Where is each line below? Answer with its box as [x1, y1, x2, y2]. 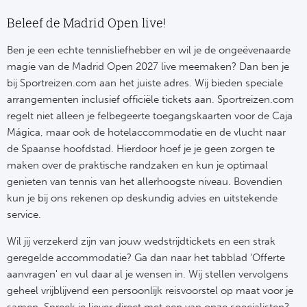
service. [7, 208, 42, 221]
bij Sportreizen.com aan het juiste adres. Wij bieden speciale [7, 77, 284, 90]
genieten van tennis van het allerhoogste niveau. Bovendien [7, 175, 283, 188]
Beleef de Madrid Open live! [7, 14, 167, 32]
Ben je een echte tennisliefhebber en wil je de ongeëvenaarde [7, 44, 291, 57]
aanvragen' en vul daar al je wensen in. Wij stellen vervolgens [7, 268, 289, 281]
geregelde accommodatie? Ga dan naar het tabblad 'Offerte [7, 251, 286, 265]
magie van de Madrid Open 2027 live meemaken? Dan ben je [7, 60, 290, 73]
